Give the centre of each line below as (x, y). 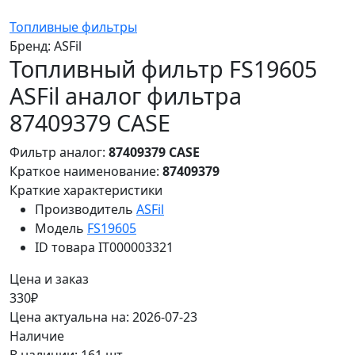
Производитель (84, 209)
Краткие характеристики (86, 190)
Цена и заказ (49, 279)
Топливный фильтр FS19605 (163, 68)
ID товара (65, 247)
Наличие (37, 336)
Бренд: (32, 46)
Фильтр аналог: (59, 152)
